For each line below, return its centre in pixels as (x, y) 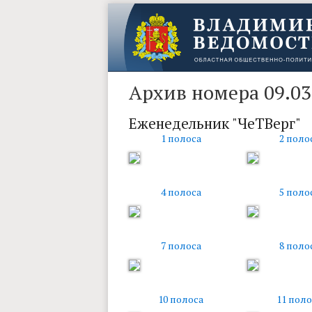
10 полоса (181, 299)
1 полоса (181, 138)
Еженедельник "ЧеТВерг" (214, 123)
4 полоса (181, 192)
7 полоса (181, 245)
